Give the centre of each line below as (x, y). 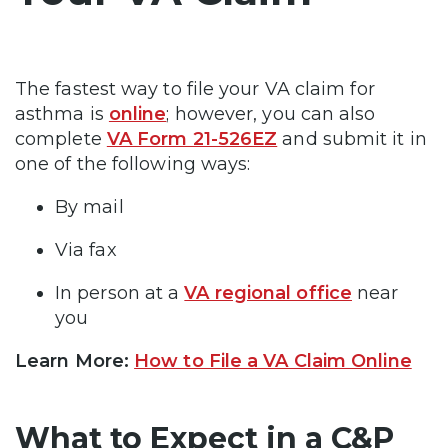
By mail (92, 207)
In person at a (120, 293)
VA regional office (268, 293)
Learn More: (75, 361)
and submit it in (352, 139)
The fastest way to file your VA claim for (195, 89)
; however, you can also (271, 114)
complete (61, 139)
